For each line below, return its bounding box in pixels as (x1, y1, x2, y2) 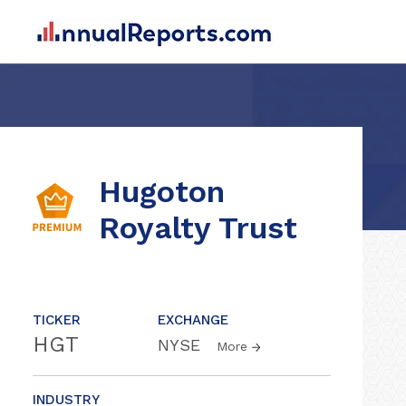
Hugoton (99, 173, 225, 209)
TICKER (33, 312, 81, 328)
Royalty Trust (99, 209, 297, 246)
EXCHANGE (158, 312, 228, 328)
